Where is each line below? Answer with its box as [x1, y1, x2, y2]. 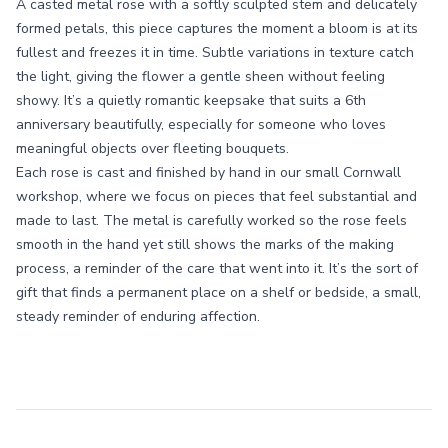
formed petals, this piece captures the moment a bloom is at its [16, 19, 418, 38]
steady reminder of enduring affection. [16, 307, 260, 326]
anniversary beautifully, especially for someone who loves [16, 115, 386, 134]
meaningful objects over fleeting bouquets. [16, 139, 289, 158]
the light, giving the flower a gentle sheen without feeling [16, 67, 385, 86]
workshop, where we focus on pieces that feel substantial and [16, 187, 417, 206]
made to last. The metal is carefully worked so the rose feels [16, 211, 407, 230]
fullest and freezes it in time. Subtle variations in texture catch [16, 43, 414, 62]
